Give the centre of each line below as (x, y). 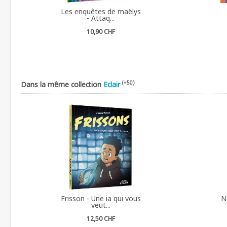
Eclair (112, 84)
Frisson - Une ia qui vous (101, 198)
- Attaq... (101, 18)
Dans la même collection (62, 84)
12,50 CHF (101, 218)
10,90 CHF (101, 31)
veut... (101, 205)
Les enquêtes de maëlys (101, 11)
